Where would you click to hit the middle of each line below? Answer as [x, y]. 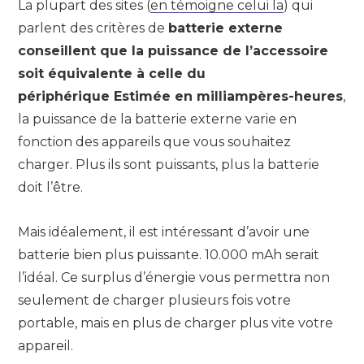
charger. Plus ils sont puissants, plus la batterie [169, 165]
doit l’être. [50, 188]
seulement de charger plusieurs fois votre [154, 300]
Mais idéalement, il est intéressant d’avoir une [164, 232]
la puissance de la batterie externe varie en [157, 119]
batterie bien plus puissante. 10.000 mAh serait [169, 254]
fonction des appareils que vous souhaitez [154, 142]
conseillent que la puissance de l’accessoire [173, 51]
